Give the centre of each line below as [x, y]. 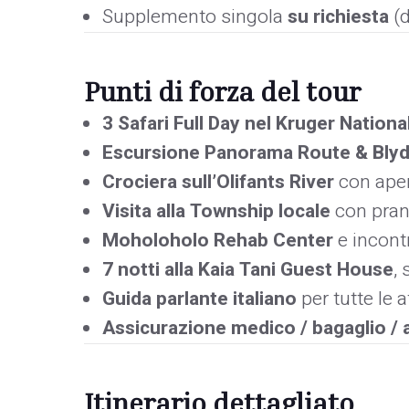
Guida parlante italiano [199, 299]
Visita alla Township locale [216, 211]
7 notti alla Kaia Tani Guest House [248, 269]
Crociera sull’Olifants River [218, 182]
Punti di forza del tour [222, 91]
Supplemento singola [195, 16]
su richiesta [338, 16]
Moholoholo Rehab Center [218, 240]
